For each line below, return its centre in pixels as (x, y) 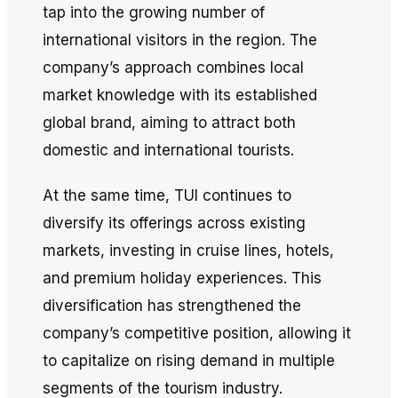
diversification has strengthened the (172, 306)
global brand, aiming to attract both (169, 123)
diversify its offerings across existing (174, 223)
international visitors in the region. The (180, 40)
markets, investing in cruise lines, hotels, (188, 251)
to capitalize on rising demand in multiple (189, 361)
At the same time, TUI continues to (167, 195)
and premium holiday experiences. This (182, 278)
